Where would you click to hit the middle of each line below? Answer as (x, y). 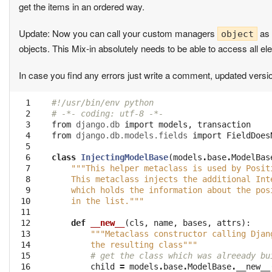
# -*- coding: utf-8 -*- (107, 114)
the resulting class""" (124, 245)
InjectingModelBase (124, 158)
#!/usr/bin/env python (103, 103)
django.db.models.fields (132, 136)
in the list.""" (98, 201)
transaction (224, 125)
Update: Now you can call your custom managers (118, 33)
